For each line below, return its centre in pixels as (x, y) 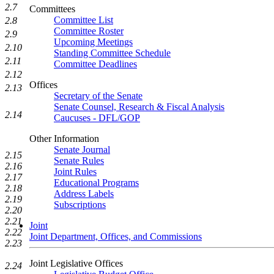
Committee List (83, 20)
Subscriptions (80, 205)
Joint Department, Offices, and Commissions (116, 236)
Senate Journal (82, 150)
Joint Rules (75, 172)
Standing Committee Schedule (112, 53)
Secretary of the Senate (98, 96)
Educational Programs (96, 183)
